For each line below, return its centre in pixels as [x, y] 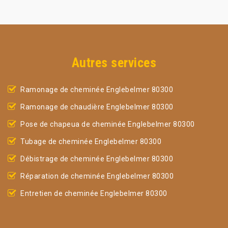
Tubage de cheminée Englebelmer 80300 [91, 141]
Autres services [114, 63]
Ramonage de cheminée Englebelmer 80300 [97, 90]
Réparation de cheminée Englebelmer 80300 [97, 176]
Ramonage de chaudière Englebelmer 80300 [97, 107]
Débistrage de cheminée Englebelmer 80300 [97, 159]
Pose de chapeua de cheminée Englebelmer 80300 [108, 124]
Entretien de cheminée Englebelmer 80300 [94, 193]
